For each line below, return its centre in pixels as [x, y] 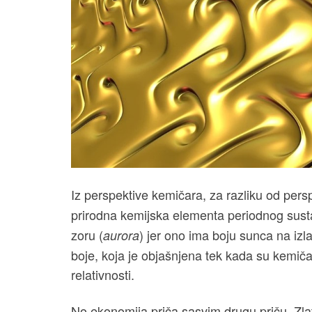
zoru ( [87, 235]
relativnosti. [104, 275]
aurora [121, 235]
